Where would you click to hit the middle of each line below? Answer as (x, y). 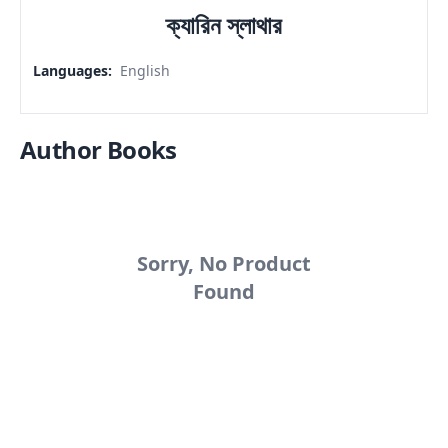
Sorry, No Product (223, 263)
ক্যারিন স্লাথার (224, 24)
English (145, 70)
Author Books (98, 149)
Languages (70, 70)
